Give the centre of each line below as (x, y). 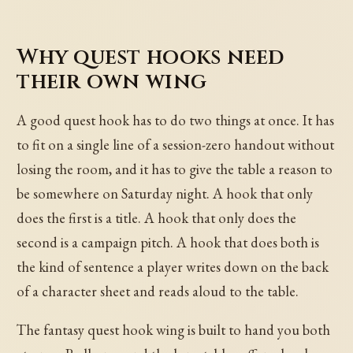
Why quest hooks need (150, 58)
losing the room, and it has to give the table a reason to (175, 169)
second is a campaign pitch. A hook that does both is (168, 243)
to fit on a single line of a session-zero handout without (176, 145)
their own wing (112, 82)
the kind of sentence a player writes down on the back (173, 267)
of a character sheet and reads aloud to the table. (158, 292)
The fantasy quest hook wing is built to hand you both (174, 330)
